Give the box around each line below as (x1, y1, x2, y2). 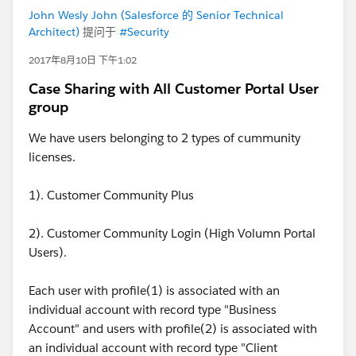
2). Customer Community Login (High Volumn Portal (29, 225, 315, 241)
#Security (119, 24, 169, 39)
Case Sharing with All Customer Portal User (29, 79, 319, 98)
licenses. (29, 149, 75, 164)
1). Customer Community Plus (29, 187, 194, 203)
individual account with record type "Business (29, 301, 277, 317)
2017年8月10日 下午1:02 (29, 52, 137, 67)
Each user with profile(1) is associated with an (29, 282, 280, 298)
